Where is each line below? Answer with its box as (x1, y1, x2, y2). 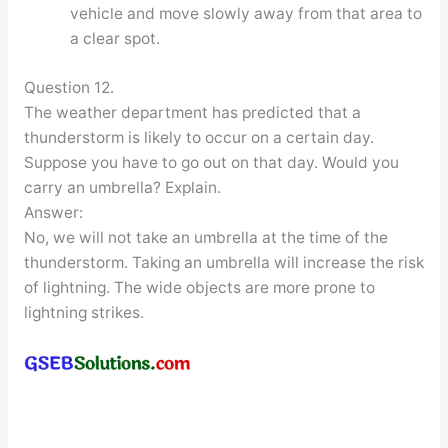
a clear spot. (70, 29, 161, 49)
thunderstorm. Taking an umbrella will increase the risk (23, 252, 424, 272)
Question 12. (23, 77, 114, 97)
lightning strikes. (23, 302, 144, 322)
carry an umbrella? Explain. (23, 177, 221, 197)
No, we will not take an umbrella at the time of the (23, 227, 388, 247)
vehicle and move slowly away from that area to (70, 4, 423, 24)
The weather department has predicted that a (23, 102, 361, 122)
